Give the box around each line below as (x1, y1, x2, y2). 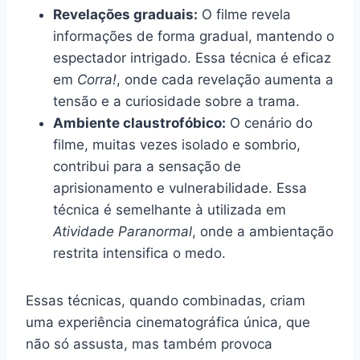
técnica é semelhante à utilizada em (53, 201, 286, 218)
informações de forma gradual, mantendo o (53, 27, 334, 44)
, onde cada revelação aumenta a (117, 71, 333, 88)
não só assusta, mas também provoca (26, 335, 272, 352)
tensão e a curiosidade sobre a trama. (53, 92, 300, 109)
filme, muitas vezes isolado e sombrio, (53, 136, 301, 153)
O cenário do (226, 114, 313, 131)
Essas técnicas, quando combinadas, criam (26, 292, 305, 309)
